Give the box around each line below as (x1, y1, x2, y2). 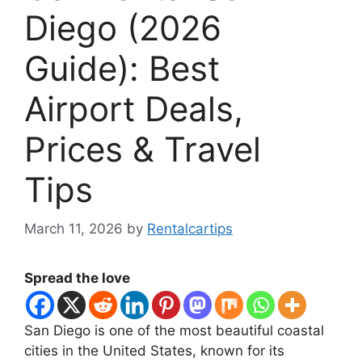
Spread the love (24, 270, 130, 287)
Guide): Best (24, 47, 220, 89)
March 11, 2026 (24, 221, 123, 238)
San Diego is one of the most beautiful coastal (24, 322, 324, 339)
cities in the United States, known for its (24, 343, 284, 360)
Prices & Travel (24, 128, 261, 170)
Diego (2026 (24, 6, 221, 48)
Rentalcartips (147, 221, 233, 238)
